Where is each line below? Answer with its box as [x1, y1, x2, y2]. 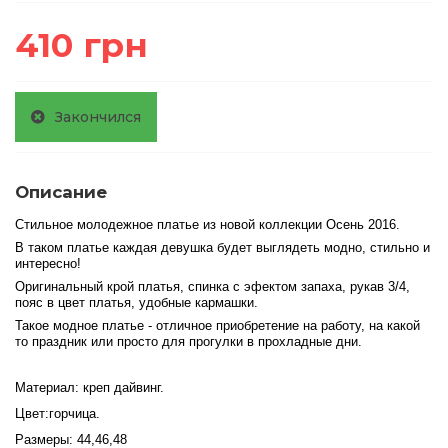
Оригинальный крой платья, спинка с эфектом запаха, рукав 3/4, [15, 279, 410, 295]
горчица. [49, 406, 100, 422]
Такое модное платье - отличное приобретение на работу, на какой [15, 318, 420, 334]
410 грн [15, 24, 148, 66]
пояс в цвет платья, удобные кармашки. [15, 295, 258, 311]
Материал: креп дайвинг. [15, 380, 164, 396]
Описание [15, 182, 107, 203]
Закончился [55, 108, 141, 127]
